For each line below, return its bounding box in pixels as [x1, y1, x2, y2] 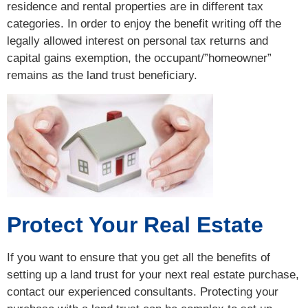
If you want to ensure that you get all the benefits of [7, 250, 270, 264]
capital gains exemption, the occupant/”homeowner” [7, 52, 272, 65]
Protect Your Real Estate [7, 212, 263, 237]
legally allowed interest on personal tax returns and [7, 34, 268, 48]
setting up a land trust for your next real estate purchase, [7, 267, 299, 281]
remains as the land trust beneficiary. [7, 69, 197, 82]
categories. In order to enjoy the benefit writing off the [7, 17, 281, 31]
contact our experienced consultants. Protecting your [7, 285, 278, 298]
